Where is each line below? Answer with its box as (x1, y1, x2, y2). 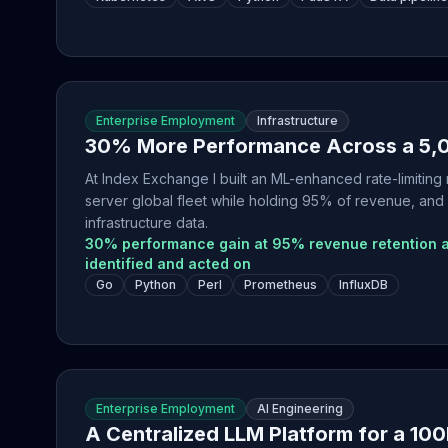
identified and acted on (85, 255, 251, 272)
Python (135, 277, 176, 292)
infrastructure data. (85, 214, 208, 231)
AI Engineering (257, 401, 343, 416)
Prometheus (244, 277, 317, 292)
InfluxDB (339, 277, 388, 292)
